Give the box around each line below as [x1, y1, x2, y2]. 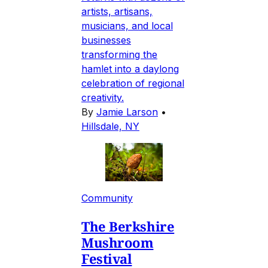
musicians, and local [81, 19, 173, 32]
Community [81, 191, 133, 204]
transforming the [81, 48, 157, 60]
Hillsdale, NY [81, 120, 139, 132]
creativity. [81, 91, 124, 103]
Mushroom [81, 233, 154, 251]
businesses [81, 33, 131, 46]
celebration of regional [81, 77, 184, 89]
